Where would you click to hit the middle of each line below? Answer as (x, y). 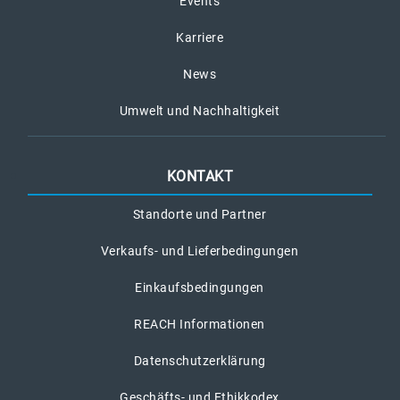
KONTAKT (200, 177)
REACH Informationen (200, 325)
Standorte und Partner (200, 215)
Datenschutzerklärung (200, 361)
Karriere (200, 38)
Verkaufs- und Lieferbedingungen (200, 251)
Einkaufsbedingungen (200, 288)
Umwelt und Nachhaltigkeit (200, 111)
